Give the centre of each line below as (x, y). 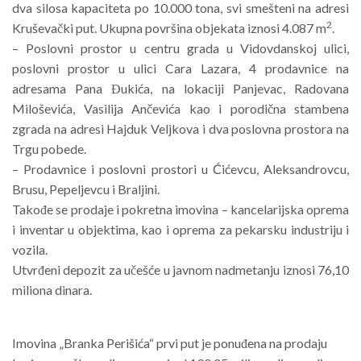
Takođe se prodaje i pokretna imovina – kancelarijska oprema (180, 210)
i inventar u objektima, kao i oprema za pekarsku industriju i (180, 230)
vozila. (30, 250)
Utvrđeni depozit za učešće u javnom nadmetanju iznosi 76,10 (180, 270)
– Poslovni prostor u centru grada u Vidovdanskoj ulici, (180, 48)
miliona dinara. (52, 290)
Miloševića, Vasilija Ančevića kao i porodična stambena (180, 109)
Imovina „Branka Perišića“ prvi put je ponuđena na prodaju (170, 343)
